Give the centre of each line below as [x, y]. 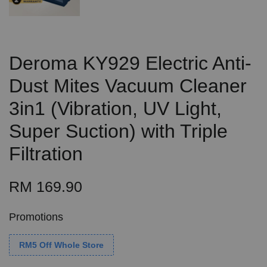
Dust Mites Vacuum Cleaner [128, 86]
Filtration [46, 154]
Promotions [36, 217]
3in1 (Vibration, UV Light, [115, 109]
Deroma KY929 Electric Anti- [130, 63]
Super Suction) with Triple [118, 131]
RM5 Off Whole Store [61, 245]
